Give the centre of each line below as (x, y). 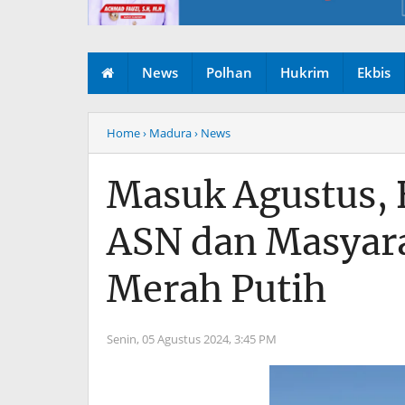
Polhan (229, 73)
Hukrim (305, 73)
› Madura (167, 133)
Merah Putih (217, 290)
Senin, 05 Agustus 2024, (170, 339)
